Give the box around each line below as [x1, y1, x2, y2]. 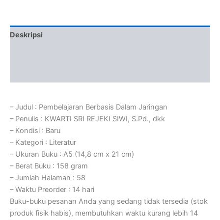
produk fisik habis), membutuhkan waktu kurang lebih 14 [10, 209, 198, 218]
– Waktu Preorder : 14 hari [10, 185, 94, 194]
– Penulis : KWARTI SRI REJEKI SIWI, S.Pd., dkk [10, 114, 165, 124]
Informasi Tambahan [10, 49, 80, 58]
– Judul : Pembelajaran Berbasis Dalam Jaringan [10, 103, 167, 112]
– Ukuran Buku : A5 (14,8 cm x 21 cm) [10, 150, 134, 159]
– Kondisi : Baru [10, 126, 60, 136]
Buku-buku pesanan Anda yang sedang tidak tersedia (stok [10, 197, 208, 206]
